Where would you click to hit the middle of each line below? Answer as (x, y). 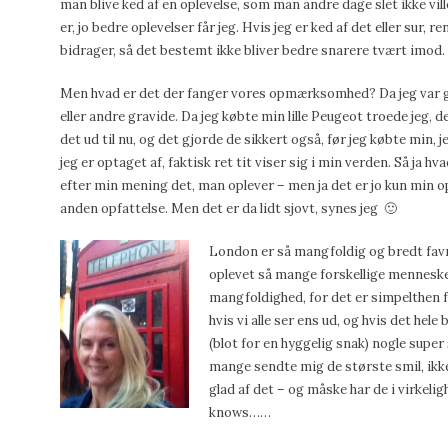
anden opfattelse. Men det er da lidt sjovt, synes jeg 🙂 (228, 208)
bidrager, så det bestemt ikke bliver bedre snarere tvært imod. (252, 50)
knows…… (240, 412)
